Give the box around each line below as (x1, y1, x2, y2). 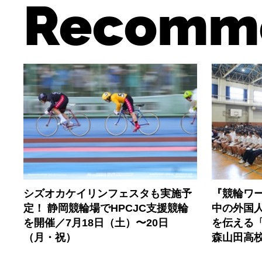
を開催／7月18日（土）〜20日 (23, 216, 169, 229)
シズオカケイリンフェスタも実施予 (23, 187, 192, 199)
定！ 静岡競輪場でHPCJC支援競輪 (23, 202, 189, 214)
